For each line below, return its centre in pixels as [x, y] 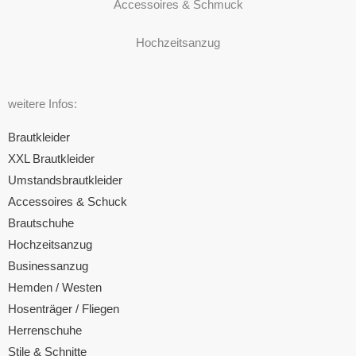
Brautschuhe [41, 224]
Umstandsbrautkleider [65, 181]
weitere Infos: [43, 104]
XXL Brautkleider [51, 159]
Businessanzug [48, 267]
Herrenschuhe [45, 331]
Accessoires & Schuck [68, 202]
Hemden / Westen [55, 288]
